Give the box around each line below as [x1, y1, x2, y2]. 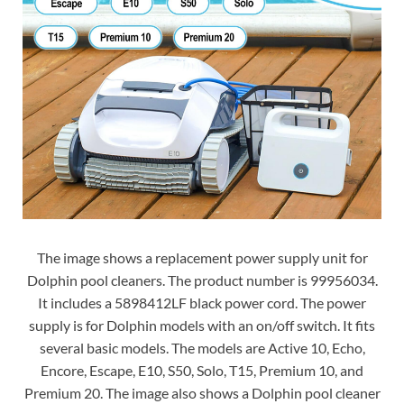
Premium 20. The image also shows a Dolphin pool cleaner [23, 384, 381, 402]
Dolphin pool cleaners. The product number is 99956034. [26, 271, 378, 289]
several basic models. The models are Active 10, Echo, [39, 339, 365, 357]
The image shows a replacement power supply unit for [36, 249, 368, 267]
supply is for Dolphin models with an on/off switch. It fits [29, 317, 375, 335]
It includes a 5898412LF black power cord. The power [38, 294, 366, 312]
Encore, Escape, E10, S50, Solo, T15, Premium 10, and [41, 362, 363, 380]
